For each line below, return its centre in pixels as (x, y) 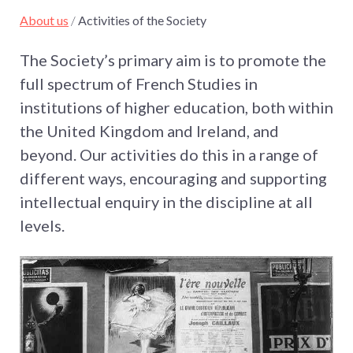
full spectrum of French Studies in (139, 84)
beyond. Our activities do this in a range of (169, 155)
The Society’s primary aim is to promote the (173, 60)
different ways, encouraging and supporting (173, 178)
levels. (42, 226)
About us (44, 20)
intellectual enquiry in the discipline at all (166, 202)
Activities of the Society (142, 20)
